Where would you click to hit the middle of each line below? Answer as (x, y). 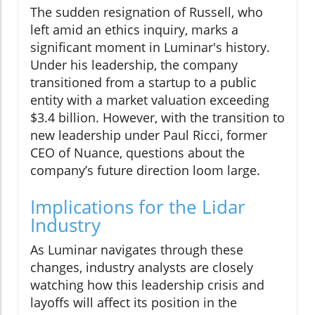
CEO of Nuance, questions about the (137, 153)
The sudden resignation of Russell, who (147, 12)
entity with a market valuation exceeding (150, 100)
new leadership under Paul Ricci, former (149, 135)
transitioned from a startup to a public (143, 83)
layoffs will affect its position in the (134, 303)
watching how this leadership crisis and (147, 285)
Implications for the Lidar (138, 207)
